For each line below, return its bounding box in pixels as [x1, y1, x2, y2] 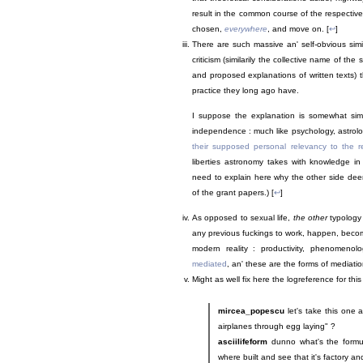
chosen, [192, 24, 224, 34]
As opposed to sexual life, [192, 213, 293, 223]
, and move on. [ [267, 24, 329, 34]
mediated [192, 259, 227, 269]
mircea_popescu [218, 306, 284, 316]
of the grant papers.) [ [192, 188, 274, 198]
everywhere [224, 24, 267, 34]
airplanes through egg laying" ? [218, 322, 335, 331]
